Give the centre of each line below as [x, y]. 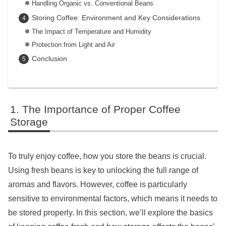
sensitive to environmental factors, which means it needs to [113, 199]
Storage [29, 122]
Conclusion [49, 59]
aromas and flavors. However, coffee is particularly [98, 185]
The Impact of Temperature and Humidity [91, 31]
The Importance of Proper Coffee [102, 109]
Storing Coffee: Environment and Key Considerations [116, 18]
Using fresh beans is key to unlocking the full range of [103, 171]
